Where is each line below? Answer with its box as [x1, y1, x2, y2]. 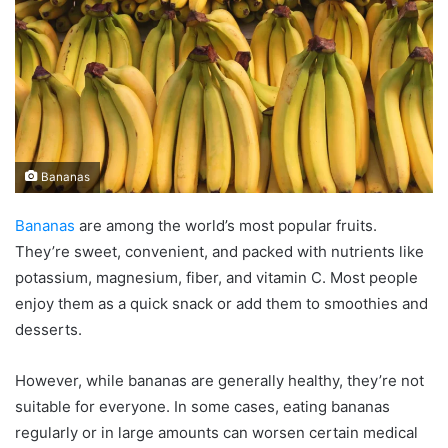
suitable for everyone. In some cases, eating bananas [15, 396, 390, 416]
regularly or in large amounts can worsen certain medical [15, 422, 418, 442]
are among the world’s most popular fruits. [75, 215, 377, 235]
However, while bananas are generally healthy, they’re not [15, 370, 424, 390]
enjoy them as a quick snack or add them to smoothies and [15, 293, 428, 313]
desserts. [15, 319, 82, 339]
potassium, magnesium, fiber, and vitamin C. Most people [15, 267, 418, 287]
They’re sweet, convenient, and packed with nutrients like [15, 241, 424, 261]
